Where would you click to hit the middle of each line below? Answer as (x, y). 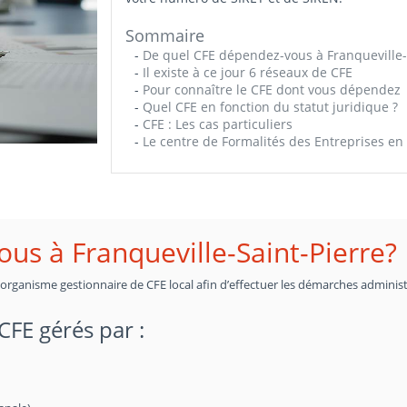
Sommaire (165, 35)
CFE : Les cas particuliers (218, 124)
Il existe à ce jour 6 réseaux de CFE (248, 72)
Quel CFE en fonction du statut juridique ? (271, 107)
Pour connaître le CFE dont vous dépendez (272, 89)
